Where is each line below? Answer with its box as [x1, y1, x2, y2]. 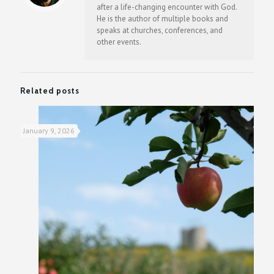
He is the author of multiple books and [97, 13, 228, 24]
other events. [97, 37, 141, 48]
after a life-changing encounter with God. [97, 2, 237, 13]
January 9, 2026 [23, 126, 75, 136]
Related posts [20, 86, 80, 96]
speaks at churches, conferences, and [97, 25, 223, 36]
